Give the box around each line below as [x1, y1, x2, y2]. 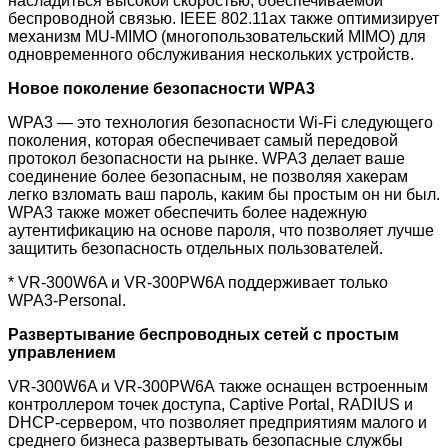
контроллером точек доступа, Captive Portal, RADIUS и [8, 395, 413, 413]
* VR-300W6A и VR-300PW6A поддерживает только [8, 273, 388, 291]
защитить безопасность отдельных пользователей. [8, 239, 383, 257]
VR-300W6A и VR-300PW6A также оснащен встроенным [8, 377, 428, 395]
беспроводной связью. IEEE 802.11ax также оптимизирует [8, 9, 439, 27]
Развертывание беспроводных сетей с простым [8, 325, 399, 343]
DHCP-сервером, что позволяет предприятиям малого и [8, 413, 427, 431]
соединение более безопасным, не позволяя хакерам [8, 167, 408, 185]
